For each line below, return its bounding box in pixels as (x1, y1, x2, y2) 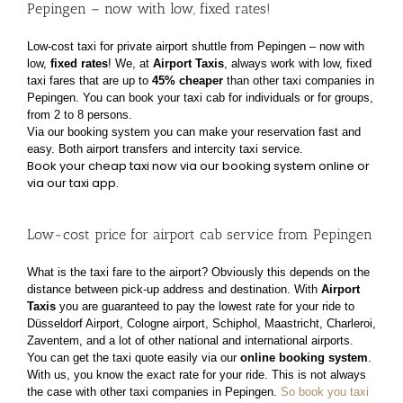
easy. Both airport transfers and (26, 141, 194, 156)
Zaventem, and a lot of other (26, 333, 178, 347)
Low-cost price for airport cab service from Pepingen (26, 225, 372, 243)
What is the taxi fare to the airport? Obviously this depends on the (26, 264, 370, 279)
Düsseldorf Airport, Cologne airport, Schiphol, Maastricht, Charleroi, (26, 316, 376, 330)
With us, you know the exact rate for (26, 367, 219, 381)
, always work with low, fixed (223, 56, 372, 70)
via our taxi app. (26, 174, 119, 192)
